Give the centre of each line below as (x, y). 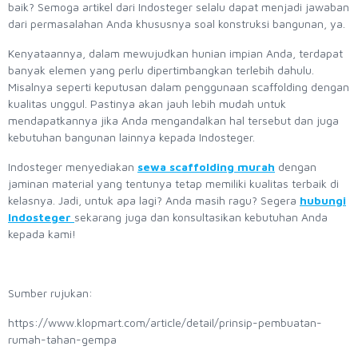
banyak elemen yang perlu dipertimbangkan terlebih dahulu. (161, 70)
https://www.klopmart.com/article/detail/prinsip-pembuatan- (165, 322)
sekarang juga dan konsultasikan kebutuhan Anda (201, 217)
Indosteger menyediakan (73, 166)
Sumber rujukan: (52, 292)
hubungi (323, 200)
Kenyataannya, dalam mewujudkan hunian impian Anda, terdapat (175, 53)
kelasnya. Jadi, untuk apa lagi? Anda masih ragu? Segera (154, 200)
